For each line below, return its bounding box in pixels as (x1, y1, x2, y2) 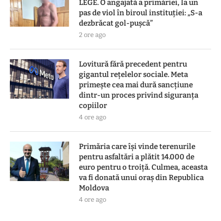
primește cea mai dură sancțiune (79, 80, 193, 89)
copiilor (79, 101, 107, 110)
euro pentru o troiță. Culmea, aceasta (79, 162, 208, 172)
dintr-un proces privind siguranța (79, 90, 198, 100)
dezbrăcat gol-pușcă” (79, 18, 153, 28)
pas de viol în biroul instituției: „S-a (79, 8, 202, 17)
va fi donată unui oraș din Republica (79, 173, 204, 182)
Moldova (79, 183, 109, 192)
